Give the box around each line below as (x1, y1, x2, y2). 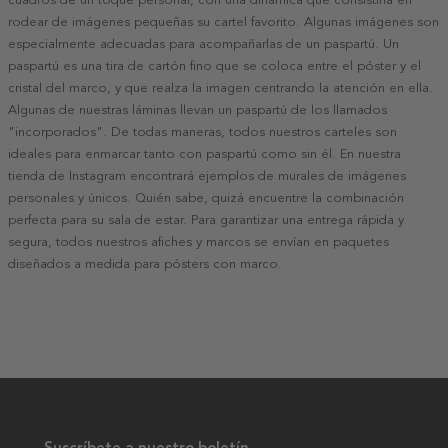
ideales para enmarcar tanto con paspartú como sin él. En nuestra (8, 145, 401, 162)
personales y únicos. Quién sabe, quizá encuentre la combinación (8, 189, 404, 206)
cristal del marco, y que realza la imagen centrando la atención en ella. (8, 79, 433, 96)
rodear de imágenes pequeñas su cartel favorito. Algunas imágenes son (8, 13, 439, 30)
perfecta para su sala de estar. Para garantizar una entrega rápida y (8, 211, 404, 228)
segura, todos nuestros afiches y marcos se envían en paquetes (8, 233, 389, 250)
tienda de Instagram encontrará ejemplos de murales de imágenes (8, 167, 406, 184)
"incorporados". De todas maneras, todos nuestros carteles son (8, 123, 397, 140)
